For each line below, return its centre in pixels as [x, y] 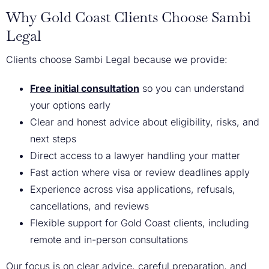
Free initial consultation [85, 88]
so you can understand [192, 88]
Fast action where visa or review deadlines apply [140, 172]
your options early [70, 105]
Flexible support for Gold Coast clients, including [140, 223]
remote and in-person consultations [109, 240]
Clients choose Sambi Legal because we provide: [117, 59]
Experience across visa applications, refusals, [133, 189]
